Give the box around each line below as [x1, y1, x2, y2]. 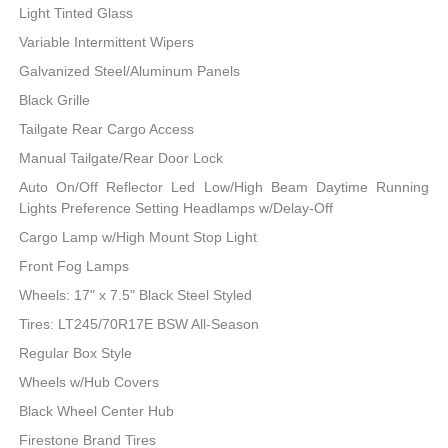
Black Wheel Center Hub [19, 403, 175, 420]
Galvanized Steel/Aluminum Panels [19, 63, 241, 80]
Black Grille [19, 92, 91, 109]
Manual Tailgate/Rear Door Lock [19, 150, 224, 167]
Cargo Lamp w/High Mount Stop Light [19, 229, 258, 246]
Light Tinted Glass [19, 5, 134, 22]
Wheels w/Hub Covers [19, 374, 160, 391]
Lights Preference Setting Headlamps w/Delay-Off [19, 200, 334, 217]
